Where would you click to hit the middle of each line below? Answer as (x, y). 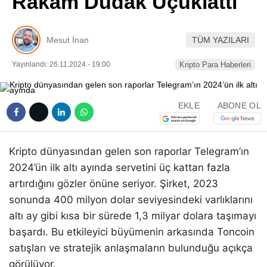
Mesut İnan (68, 40)
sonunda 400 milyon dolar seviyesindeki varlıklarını (131, 200)
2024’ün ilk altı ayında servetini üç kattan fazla (119, 167)
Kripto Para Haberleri (215, 65)
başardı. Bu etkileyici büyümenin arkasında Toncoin (132, 232)
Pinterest (197, 15)
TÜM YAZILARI (221, 40)
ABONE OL (239, 105)
